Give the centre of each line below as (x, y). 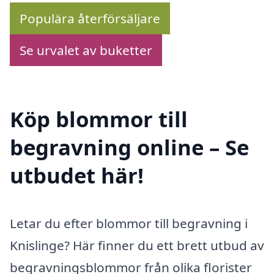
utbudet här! (77, 176)
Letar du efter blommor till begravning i (129, 224)
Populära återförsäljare (90, 18)
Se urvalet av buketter (86, 50)
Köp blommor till (99, 119)
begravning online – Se (129, 147)
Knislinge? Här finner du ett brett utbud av (137, 246)
